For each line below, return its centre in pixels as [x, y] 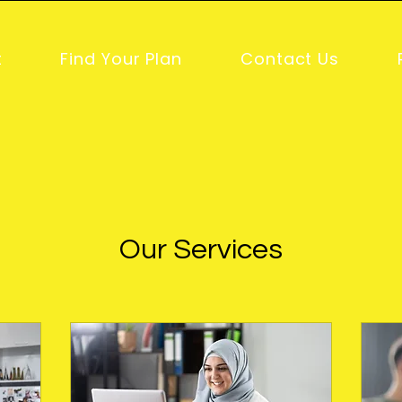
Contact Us [290, 59]
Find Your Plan [122, 59]
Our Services [201, 250]
